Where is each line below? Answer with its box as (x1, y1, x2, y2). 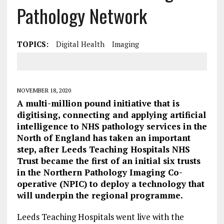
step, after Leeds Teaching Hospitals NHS (16, 143, 190, 155)
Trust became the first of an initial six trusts (16, 155, 200, 166)
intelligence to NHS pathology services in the (16, 120, 207, 132)
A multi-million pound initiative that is (16, 97, 179, 109)
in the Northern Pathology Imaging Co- (16, 166, 182, 178)
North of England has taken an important (16, 132, 190, 143)
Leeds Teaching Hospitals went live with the (16, 211, 184, 222)
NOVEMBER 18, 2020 (16, 86, 71, 94)
